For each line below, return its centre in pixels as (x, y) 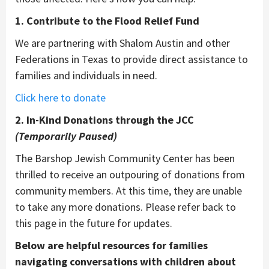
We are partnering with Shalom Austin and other (122, 43)
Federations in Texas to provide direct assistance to (131, 59)
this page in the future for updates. (94, 223)
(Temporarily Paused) (66, 136)
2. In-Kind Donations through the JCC (104, 119)
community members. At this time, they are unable (128, 190)
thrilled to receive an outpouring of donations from (130, 174)
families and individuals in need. (86, 75)
